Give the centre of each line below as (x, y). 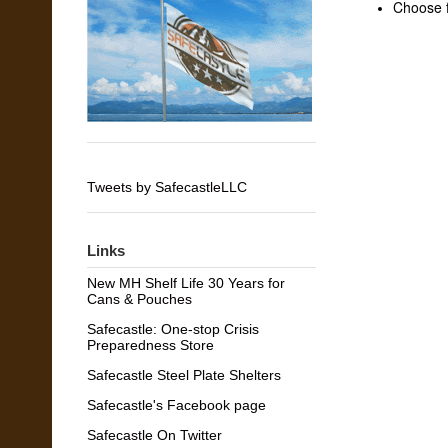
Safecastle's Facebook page (176, 404)
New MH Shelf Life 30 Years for (186, 282)
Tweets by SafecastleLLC (167, 187)
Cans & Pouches (139, 298)
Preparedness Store (150, 344)
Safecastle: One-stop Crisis (173, 328)
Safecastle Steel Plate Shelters (184, 374)
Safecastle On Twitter (154, 434)
